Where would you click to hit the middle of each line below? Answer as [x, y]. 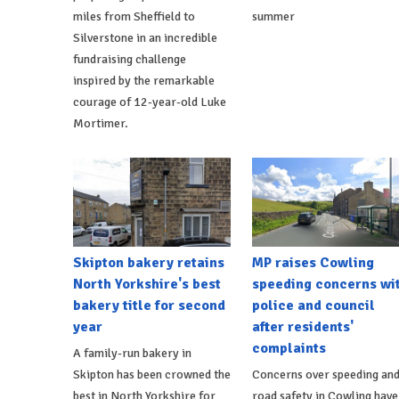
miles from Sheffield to [134, 17]
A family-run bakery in [132, 354]
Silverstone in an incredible [145, 38]
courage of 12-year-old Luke [150, 102]
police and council [313, 306]
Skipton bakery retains [149, 263]
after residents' [302, 327]
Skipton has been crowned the [152, 375]
